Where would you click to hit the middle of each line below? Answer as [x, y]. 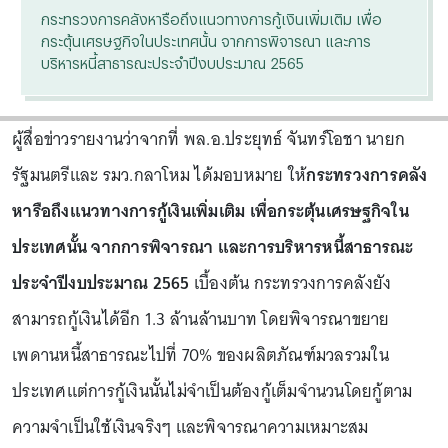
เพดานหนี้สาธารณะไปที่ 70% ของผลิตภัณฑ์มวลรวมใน [200, 355]
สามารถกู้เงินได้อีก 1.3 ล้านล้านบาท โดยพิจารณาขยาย [201, 319]
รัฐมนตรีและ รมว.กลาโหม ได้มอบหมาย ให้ [159, 175]
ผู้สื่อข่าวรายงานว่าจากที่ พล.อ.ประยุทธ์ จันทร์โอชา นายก [208, 139]
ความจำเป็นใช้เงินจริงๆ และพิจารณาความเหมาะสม [190, 427]
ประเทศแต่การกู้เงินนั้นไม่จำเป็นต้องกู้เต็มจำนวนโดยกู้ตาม [212, 391]
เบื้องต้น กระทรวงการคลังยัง [290, 283]
